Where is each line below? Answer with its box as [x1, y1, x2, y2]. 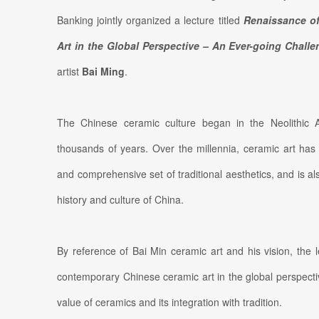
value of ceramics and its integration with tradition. [57, 295, 282, 310]
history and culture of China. [57, 192, 184, 207]
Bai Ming [82, 64, 125, 79]
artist [57, 64, 82, 79]
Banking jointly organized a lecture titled [57, 13, 244, 28]
